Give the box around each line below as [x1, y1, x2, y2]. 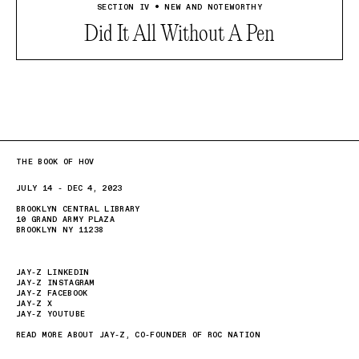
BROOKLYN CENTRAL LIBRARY [16, 203, 140, 215]
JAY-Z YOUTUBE [16, 308, 86, 320]
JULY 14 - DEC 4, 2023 [16, 182, 123, 194]
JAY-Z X [16, 297, 53, 309]
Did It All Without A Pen [84, 22, 275, 47]
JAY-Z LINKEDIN [16, 266, 90, 278]
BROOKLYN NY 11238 [16, 224, 104, 236]
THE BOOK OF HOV [16, 155, 95, 167]
